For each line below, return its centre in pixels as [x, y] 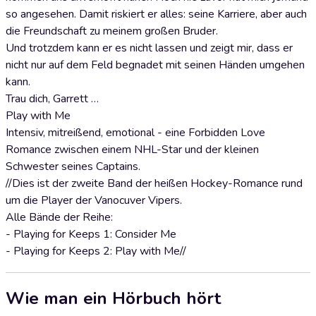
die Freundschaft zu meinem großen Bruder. [112, 31]
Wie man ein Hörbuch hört [113, 298]
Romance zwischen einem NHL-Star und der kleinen [132, 150]
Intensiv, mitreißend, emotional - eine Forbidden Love [135, 133]
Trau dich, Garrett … [52, 99]
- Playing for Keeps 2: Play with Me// [97, 251]
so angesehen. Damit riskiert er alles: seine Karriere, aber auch [156, 14]
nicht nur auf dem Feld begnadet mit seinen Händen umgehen [155, 65]
